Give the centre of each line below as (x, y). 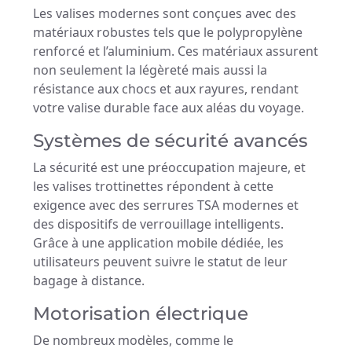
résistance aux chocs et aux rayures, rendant (166, 89)
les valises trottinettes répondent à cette (153, 187)
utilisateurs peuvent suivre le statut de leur (160, 262)
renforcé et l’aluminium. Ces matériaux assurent (176, 51)
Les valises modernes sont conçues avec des (165, 14)
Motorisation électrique (141, 313)
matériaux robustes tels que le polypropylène (168, 33)
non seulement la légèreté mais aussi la (150, 70)
